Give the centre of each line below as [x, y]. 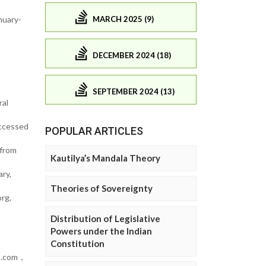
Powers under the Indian [101, 231]
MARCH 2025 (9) [123, 19]
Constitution [77, 244]
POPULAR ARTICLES [94, 131]
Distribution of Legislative [105, 219]
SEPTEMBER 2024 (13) [134, 91]
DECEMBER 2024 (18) [132, 55]
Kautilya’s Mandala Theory [105, 158]
